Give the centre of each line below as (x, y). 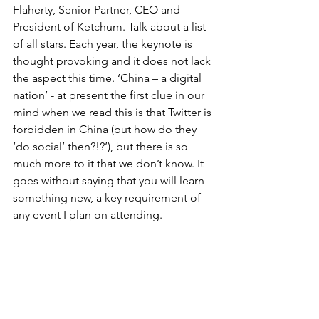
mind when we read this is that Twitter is (114, 112)
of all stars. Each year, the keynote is (104, 44)
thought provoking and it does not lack (113, 61)
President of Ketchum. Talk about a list (111, 27)
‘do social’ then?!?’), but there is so (102, 146)
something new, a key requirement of (108, 198)
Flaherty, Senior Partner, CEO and (98, 10)
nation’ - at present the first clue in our (110, 95)
